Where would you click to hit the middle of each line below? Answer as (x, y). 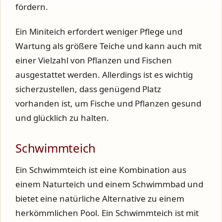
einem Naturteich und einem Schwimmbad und (109, 184)
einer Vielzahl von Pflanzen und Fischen (94, 60)
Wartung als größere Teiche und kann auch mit (109, 46)
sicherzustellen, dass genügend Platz (88, 89)
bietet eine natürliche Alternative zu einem (100, 198)
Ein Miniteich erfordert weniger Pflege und (99, 31)
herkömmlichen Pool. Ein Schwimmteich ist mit (107, 213)
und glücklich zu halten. (62, 117)
